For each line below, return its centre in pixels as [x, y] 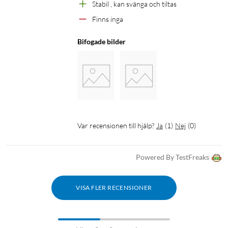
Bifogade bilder [102, 42]
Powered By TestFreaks [173, 157]
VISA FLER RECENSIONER [114, 188]
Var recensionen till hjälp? [116, 126]
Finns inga [108, 19]
